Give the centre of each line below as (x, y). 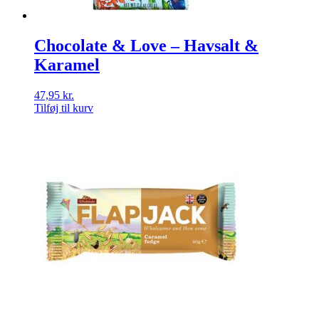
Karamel (67, 64)
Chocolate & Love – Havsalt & (146, 45)
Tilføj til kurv (64, 108)
